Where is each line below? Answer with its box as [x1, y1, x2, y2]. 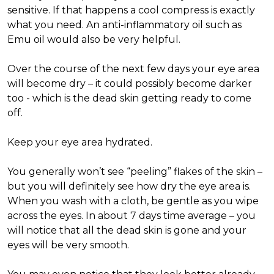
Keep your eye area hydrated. [7, 136, 155, 148]
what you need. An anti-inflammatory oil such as [7, 19, 242, 31]
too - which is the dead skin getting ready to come [7, 92, 251, 104]
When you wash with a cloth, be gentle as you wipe [7, 195, 259, 207]
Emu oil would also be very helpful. [7, 34, 180, 45]
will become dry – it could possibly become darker [7, 78, 252, 89]
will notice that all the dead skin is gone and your [7, 224, 246, 236]
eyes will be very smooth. [7, 239, 131, 251]
